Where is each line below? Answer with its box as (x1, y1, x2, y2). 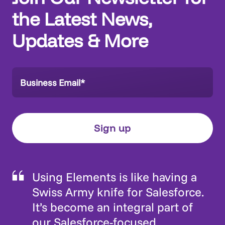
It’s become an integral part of (32, 199, 193, 215)
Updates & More (12, 29, 148, 52)
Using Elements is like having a (32, 169, 197, 185)
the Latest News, (12, 8, 152, 31)
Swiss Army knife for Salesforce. (32, 184, 204, 200)
